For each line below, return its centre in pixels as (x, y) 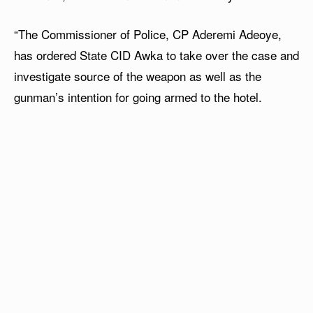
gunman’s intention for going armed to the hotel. (138, 97)
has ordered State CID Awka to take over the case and (156, 55)
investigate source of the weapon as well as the (138, 76)
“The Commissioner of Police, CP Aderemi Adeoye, (148, 34)
